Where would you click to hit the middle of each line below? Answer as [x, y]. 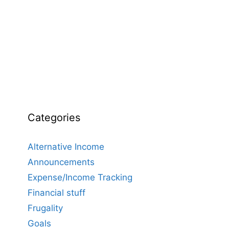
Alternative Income [66, 147]
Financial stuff [56, 193]
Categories [54, 118]
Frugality [45, 208]
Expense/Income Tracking [80, 178]
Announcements [61, 162]
